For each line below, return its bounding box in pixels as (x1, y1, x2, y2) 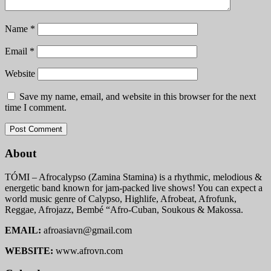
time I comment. (5, 102, 67, 113)
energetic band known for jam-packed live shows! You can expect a (5, 182, 263, 193)
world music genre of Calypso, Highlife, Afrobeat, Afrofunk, (5, 193, 237, 204)
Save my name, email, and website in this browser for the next (19, 91, 256, 102)
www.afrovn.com (53, 245, 123, 256)
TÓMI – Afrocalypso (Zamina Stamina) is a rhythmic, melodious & (5, 171, 262, 182)
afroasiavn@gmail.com (44, 224, 132, 235)
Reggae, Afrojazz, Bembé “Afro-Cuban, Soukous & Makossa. (5, 204, 243, 215)
